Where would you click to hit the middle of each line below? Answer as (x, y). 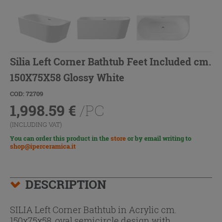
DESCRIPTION (66, 184)
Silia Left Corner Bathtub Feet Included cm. (111, 61)
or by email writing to (159, 138)
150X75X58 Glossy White (67, 77)
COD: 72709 (27, 93)
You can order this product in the (60, 138)
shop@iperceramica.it (43, 146)
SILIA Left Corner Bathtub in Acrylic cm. (93, 209)
